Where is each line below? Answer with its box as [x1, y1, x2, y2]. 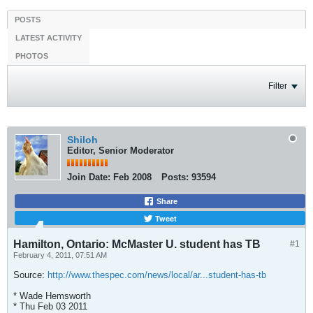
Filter [268, 81, 287, 91]
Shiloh [67, 134, 98, 145]
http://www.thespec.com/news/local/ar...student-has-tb [48, 270, 266, 280]
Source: [13, 270, 48, 280]
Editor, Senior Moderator [67, 145, 174, 156]
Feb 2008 [113, 172, 152, 182]
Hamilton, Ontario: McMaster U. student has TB [13, 238, 261, 250]
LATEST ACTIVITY [15, 34, 82, 42]
